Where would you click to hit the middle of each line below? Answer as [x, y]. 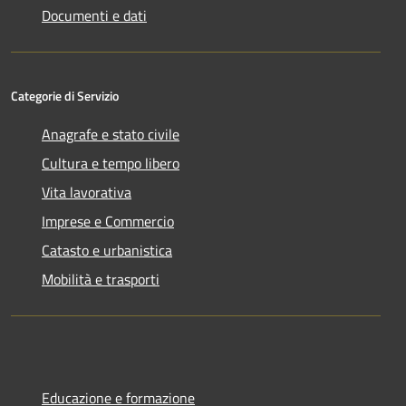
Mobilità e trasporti [101, 280]
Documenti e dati [94, 16]
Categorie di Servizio [65, 96]
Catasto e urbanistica [107, 251]
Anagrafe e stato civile [111, 135]
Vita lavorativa [87, 193]
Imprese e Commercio [108, 222]
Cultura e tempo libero [111, 164]
